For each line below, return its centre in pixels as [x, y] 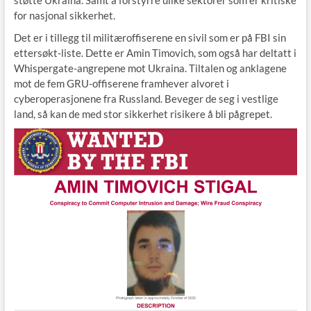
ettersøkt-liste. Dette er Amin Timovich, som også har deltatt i [155, 52]
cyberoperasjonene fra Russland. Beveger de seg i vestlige [146, 98]
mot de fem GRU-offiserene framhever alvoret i [121, 83]
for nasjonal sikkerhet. [64, 15]
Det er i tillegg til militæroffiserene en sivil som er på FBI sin [150, 37]
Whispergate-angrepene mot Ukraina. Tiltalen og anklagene [150, 68]
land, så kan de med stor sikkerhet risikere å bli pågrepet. [143, 114]
